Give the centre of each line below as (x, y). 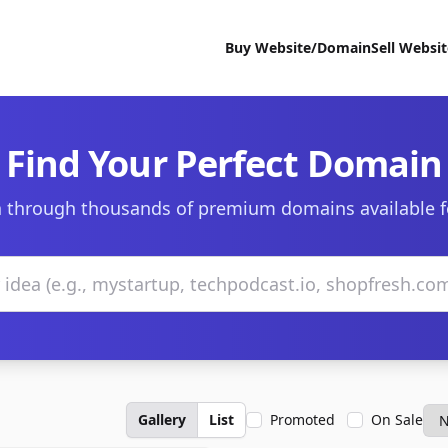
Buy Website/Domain (298, 47)
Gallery (162, 419)
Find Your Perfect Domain (224, 163)
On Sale (397, 419)
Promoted (302, 419)
